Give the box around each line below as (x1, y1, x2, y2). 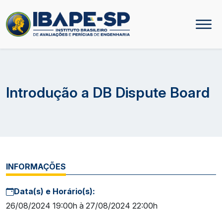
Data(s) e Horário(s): (14, 186, 95, 196)
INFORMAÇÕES (6, 161, 66, 171)
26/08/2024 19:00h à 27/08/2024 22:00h (6, 200, 158, 211)
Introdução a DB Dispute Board (6, 83, 210, 101)
